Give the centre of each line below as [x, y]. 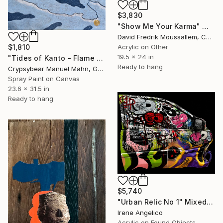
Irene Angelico [140, 213]
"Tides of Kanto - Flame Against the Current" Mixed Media [100, 58]
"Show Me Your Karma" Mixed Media [206, 26]
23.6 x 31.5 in [29, 88]
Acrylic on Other [143, 47]
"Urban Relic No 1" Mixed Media [210, 202]
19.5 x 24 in [136, 56]
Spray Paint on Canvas [44, 78]
